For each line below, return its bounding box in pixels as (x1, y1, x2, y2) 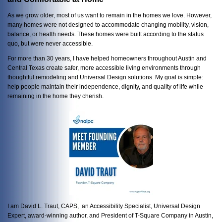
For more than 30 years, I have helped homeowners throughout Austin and (7, 55, 207, 62)
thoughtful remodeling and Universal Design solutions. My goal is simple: (7, 74, 203, 81)
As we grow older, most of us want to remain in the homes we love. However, (7, 11, 212, 18)
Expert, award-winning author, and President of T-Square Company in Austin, (7, 212, 213, 219)
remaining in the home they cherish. (7, 93, 105, 100)
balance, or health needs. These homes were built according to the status (7, 30, 204, 37)
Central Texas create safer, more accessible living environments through (7, 64, 201, 71)
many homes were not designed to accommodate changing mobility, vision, (7, 21, 209, 28)
